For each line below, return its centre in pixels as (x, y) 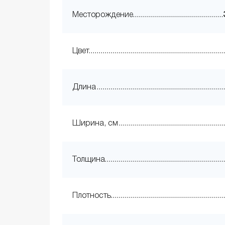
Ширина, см (95, 124)
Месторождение (103, 15)
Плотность (92, 196)
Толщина (89, 160)
